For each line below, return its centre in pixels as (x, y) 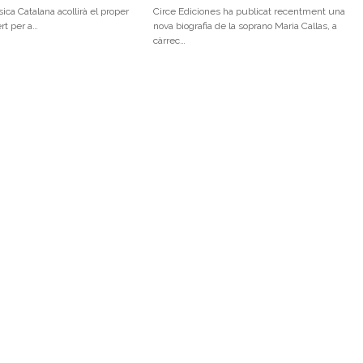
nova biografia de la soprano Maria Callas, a (245, 26)
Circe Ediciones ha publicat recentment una (249, 12)
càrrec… (169, 41)
